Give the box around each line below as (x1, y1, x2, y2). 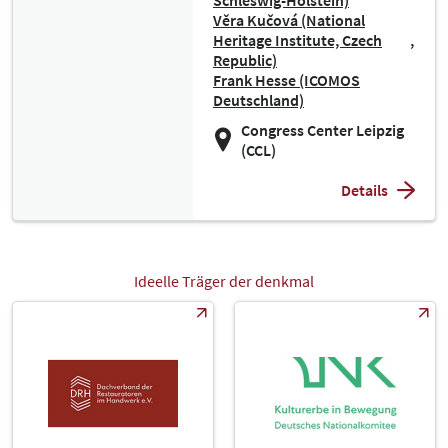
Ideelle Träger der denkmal (134, 271, 314, 291)
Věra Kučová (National (213, 10, 365, 30)
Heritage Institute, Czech (213, 30, 382, 50)
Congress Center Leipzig (241, 120, 404, 140)
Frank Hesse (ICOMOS (213, 70, 360, 90)
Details (341, 180, 388, 200)
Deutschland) (213, 90, 304, 110)
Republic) (213, 50, 277, 70)
